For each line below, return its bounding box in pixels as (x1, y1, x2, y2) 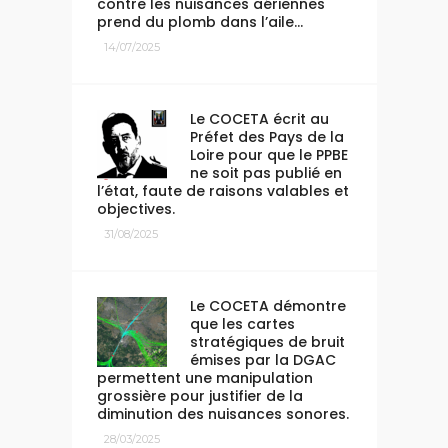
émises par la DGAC (189, 349, 336, 370)
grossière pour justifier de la (96, 385, 303, 406)
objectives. (96, 198, 179, 219)
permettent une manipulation (96, 367, 313, 388)
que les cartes (189, 313, 295, 334)
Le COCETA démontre (189, 295, 346, 316)
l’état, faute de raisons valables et (96, 180, 349, 201)
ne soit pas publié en (189, 162, 342, 183)
